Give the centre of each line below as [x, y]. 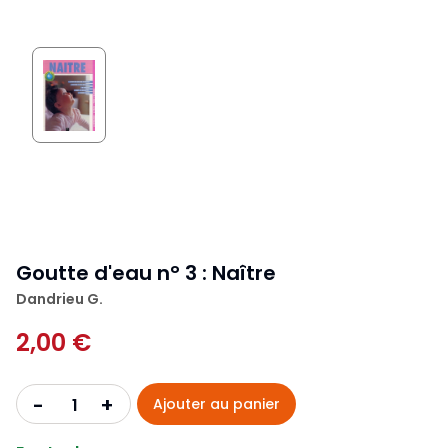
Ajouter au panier [216, 404]
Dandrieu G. [59, 299]
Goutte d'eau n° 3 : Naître [146, 273]
